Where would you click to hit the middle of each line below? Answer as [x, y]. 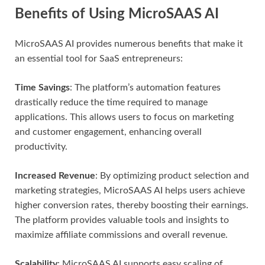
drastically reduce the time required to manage [111, 102]
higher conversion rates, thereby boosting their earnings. [132, 205]
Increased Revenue [55, 175]
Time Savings [42, 87]
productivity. [41, 146]
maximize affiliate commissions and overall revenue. [121, 235]
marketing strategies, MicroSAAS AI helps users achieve [130, 190]
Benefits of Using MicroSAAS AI [117, 14]
